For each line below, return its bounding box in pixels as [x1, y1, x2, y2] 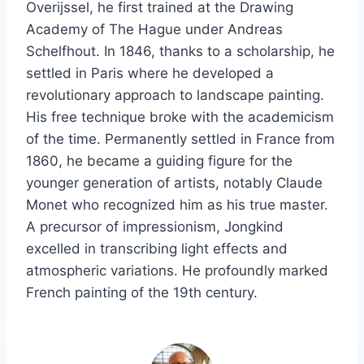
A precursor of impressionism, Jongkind [26, 219, 284, 236]
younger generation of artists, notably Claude [26, 175, 323, 192]
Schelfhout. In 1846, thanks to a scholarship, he [26, 43, 335, 60]
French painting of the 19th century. [26, 284, 258, 301]
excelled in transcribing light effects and [26, 240, 288, 258]
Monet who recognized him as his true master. [26, 197, 328, 214]
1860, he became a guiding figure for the [26, 153, 292, 170]
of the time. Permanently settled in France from [26, 131, 335, 148]
